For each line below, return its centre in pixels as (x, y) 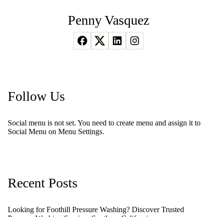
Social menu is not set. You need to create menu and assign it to (104, 123)
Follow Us (36, 96)
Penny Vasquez (108, 20)
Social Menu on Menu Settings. (56, 132)
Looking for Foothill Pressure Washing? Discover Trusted (96, 209)
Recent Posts (43, 183)
